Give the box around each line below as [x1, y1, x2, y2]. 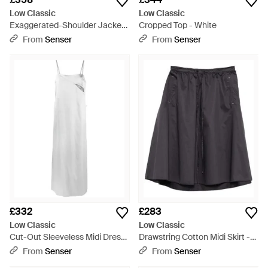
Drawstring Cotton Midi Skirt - [139, 232, 250, 242]
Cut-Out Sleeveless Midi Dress [10, 232, 125, 242]
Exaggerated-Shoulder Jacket [10, 20, 124, 31]
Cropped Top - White [139, 20, 217, 31]
